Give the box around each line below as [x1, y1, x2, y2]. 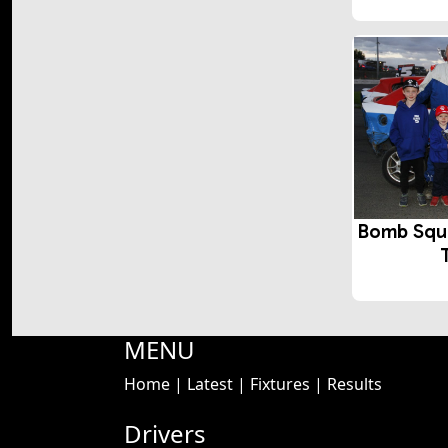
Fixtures [250, 373, 310, 396]
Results [327, 373, 382, 396]
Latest [187, 373, 233, 396]
